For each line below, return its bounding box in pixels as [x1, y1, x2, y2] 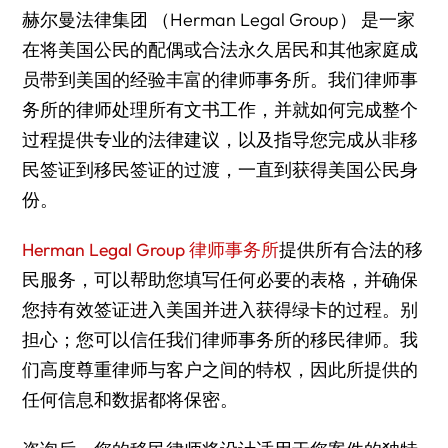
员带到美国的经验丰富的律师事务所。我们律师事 [22, 68, 419, 92]
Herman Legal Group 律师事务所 [22, 238, 280, 262]
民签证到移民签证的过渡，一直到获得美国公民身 [22, 158, 419, 182]
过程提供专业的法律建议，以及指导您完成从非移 [22, 128, 419, 152]
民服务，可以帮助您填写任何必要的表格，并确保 [22, 268, 419, 292]
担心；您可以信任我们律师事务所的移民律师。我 [22, 328, 419, 352]
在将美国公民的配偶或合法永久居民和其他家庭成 [22, 38, 419, 62]
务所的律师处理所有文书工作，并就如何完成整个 [22, 98, 419, 122]
